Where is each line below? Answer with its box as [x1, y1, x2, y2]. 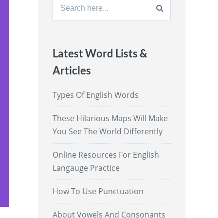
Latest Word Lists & [53, 46, 148, 60]
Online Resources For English [53, 149, 160, 160]
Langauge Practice [53, 162, 120, 173]
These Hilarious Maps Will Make [53, 112, 168, 124]
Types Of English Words [53, 89, 139, 100]
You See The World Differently [53, 126, 163, 137]
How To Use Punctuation [53, 185, 144, 197]
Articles [53, 63, 91, 77]
